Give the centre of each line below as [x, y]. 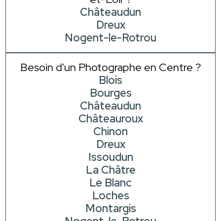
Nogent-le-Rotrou [110, 38]
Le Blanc [110, 183]
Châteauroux [110, 119]
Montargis [110, 209]
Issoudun [110, 157]
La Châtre [110, 170]
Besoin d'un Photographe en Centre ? [110, 68]
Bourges [110, 93]
